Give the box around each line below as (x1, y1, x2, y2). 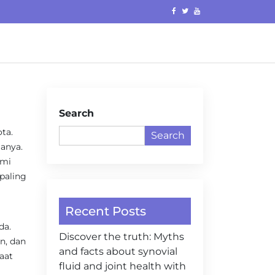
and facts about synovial (59, 246, 177, 257)
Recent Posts (65, 204, 146, 219)
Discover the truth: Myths (59, 231, 184, 242)
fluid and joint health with (59, 260, 186, 272)
